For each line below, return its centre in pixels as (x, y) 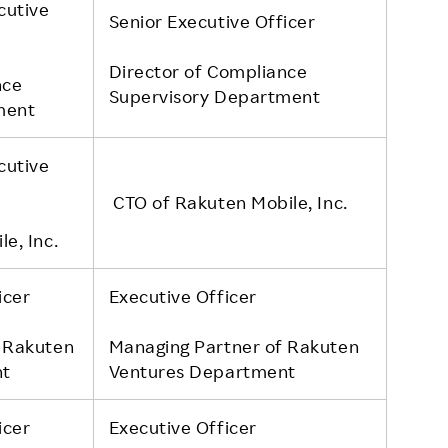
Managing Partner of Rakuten (234, 345)
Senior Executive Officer (212, 20)
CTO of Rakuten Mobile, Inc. (228, 201)
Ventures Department (202, 370)
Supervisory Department (214, 95)
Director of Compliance (208, 70)
